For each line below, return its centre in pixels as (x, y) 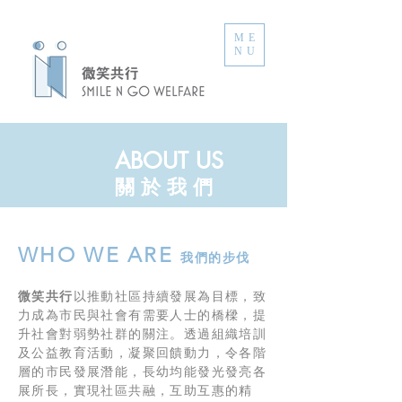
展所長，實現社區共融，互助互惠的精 (135, 390)
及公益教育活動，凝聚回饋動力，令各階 (143, 353)
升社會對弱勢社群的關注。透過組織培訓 (143, 334)
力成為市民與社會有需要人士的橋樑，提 (143, 315)
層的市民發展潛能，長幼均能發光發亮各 (143, 371)
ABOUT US (169, 161)
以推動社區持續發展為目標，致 (170, 296)
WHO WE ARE (100, 255)
